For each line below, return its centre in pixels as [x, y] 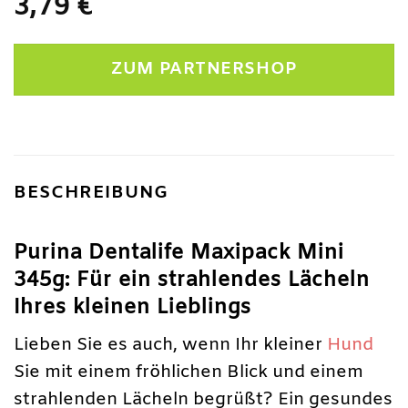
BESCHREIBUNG [91, 193]
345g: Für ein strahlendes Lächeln [192, 280]
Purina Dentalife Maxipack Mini [179, 252]
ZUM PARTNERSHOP [204, 69]
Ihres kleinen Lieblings [133, 307]
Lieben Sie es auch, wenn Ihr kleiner [170, 346]
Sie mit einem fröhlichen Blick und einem [189, 373]
